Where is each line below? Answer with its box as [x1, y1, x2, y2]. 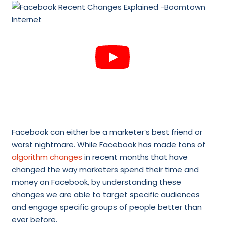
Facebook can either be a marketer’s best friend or [11, 126, 202, 137]
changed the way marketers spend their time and [11, 164, 199, 175]
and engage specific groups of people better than [11, 201, 202, 212]
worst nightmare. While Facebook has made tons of [11, 139, 205, 150]
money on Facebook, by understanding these [11, 176, 181, 187]
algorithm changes [11, 151, 82, 162]
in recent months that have [82, 151, 188, 162]
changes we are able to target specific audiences [11, 189, 200, 200]
